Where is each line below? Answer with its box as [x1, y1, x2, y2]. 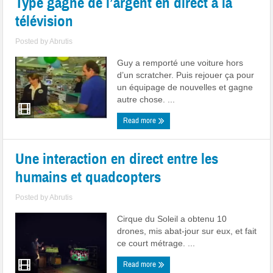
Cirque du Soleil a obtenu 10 [117, 214, 227, 224]
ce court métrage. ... [117, 238, 196, 248]
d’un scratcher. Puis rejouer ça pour [117, 70, 255, 80]
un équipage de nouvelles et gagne [117, 82, 253, 92]
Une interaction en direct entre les [15, 149, 219, 168]
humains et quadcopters [15, 168, 161, 186]
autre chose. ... [117, 94, 175, 104]
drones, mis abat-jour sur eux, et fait [117, 226, 257, 236]
